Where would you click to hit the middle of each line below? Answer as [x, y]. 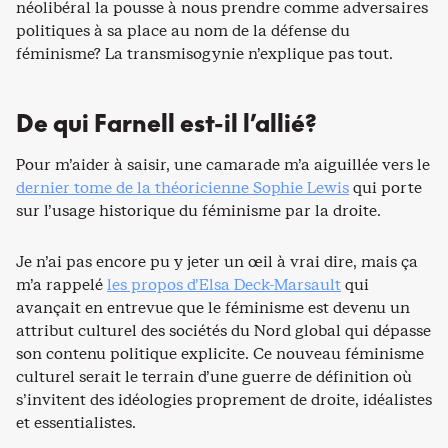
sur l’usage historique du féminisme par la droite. [198, 210]
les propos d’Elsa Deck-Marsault [224, 284]
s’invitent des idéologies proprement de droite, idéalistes [224, 399]
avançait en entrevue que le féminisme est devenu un [213, 307]
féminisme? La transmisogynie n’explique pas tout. [204, 53]
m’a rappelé [61, 284]
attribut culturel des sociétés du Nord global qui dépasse [223, 330]
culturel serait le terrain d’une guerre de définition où [214, 376]
